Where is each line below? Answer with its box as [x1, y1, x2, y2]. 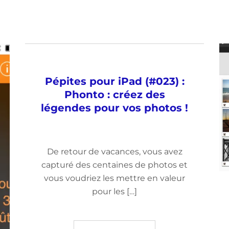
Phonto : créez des [64, 88, 165, 101]
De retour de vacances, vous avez [47, 147, 182, 156]
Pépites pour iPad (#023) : [44, 75, 185, 87]
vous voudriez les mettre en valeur [44, 173, 185, 183]
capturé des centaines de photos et [41, 160, 188, 170]
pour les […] [92, 187, 137, 196]
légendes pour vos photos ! [41, 102, 188, 114]
